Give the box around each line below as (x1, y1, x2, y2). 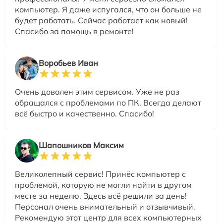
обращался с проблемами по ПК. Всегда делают (15, 98, 201, 108)
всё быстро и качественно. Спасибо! (15, 109, 154, 118)
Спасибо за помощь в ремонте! (15, 26, 134, 36)
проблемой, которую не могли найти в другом (15, 180, 192, 190)
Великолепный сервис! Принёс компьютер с (15, 169, 186, 179)
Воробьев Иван (39, 58, 98, 68)
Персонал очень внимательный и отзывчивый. (15, 202, 195, 212)
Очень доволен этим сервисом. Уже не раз (15, 87, 179, 97)
